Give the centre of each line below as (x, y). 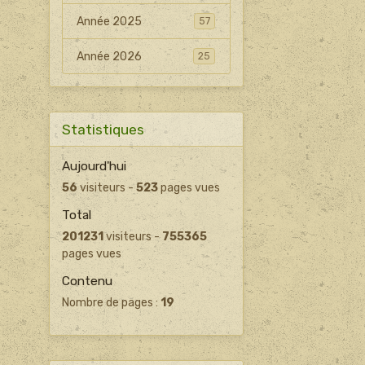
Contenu (87, 281)
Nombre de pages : (111, 303)
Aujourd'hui (94, 167)
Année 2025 (110, 21)
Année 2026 (110, 56)
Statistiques (103, 129)
